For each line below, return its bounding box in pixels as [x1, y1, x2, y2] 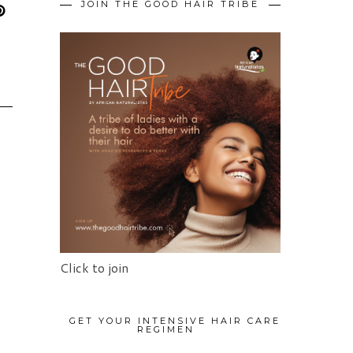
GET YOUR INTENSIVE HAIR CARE [69, 315, 281, 327]
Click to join [60, 258, 128, 277]
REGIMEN [136, 324, 195, 336]
